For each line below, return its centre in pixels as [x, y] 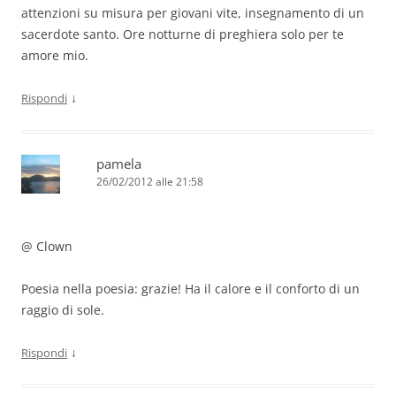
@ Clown [47, 247]
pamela [119, 164]
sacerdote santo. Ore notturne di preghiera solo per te [183, 34]
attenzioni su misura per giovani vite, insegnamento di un [193, 13]
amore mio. [55, 56]
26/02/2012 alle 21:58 [150, 182]
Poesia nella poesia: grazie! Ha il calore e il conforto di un [190, 289]
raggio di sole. [63, 310]
